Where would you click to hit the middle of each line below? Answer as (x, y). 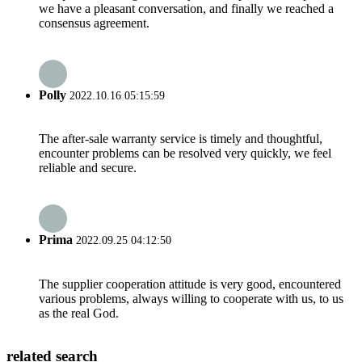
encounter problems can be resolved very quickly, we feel (185, 154)
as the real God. (79, 313)
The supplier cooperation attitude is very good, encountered (190, 284)
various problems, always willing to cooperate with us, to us (191, 298)
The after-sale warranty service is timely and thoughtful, (181, 139)
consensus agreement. (94, 23)
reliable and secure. (88, 168)
